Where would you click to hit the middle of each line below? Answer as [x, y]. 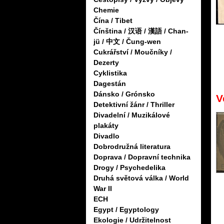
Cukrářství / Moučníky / [133, 52]
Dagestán [110, 84]
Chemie [106, 10]
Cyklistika [110, 73]
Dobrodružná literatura [132, 147]
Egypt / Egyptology [126, 210]
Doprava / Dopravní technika [142, 157]
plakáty [106, 126]
